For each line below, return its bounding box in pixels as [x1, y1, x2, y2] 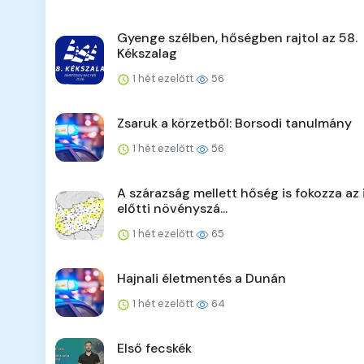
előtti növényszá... [117, 200, 227, 218]
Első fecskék [117, 340, 192, 357]
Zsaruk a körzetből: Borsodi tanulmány [117, 115, 352, 132]
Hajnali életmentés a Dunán [117, 270, 286, 288]
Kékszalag [117, 45, 177, 63]
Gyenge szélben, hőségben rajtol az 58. [117, 29, 357, 47]
